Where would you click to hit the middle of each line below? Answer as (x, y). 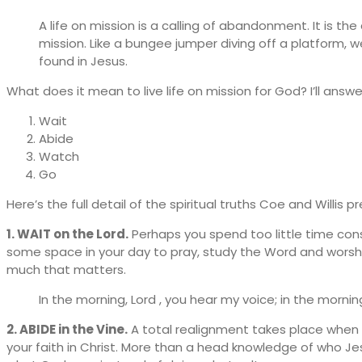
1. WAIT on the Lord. (67, 234)
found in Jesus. (83, 61)
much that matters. (66, 269)
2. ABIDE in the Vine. (67, 329)
